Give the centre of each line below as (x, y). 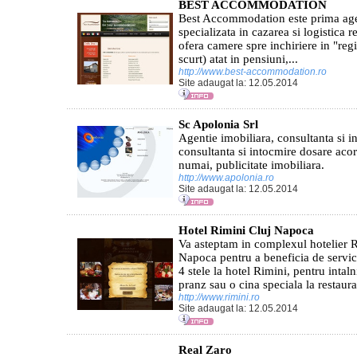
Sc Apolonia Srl (218, 124)
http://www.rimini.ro (220, 297)
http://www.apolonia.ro (228, 178)
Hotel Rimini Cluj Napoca (246, 230)
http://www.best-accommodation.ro (254, 72)
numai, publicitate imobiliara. (251, 165)
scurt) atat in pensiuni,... (238, 59)
